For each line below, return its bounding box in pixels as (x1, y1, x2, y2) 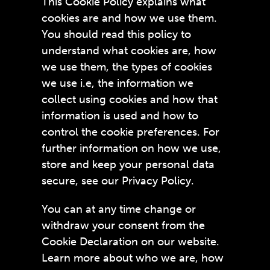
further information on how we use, (41, 142, 221, 155)
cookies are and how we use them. (41, 11, 217, 25)
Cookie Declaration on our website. (41, 235, 219, 248)
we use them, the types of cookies (41, 60, 212, 74)
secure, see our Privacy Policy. (41, 174, 194, 187)
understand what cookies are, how (41, 44, 216, 57)
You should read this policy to (41, 28, 191, 41)
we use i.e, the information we (41, 77, 193, 90)
